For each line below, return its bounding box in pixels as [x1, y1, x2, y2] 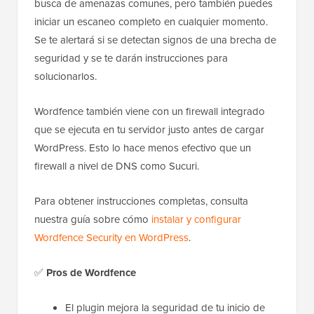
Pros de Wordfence [46, 264, 136, 280]
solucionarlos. [34, 68, 97, 84]
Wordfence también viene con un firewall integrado [34, 103, 265, 119]
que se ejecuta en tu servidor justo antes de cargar [34, 121, 264, 137]
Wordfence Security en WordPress [34, 229, 189, 245]
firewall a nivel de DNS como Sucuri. [34, 158, 199, 174]
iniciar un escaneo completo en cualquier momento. [34, 13, 268, 29]
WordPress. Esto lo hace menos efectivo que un [34, 139, 251, 156]
